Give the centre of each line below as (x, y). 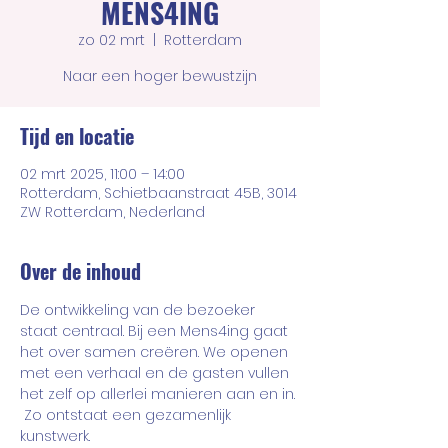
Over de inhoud (80, 271)
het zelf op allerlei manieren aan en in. (159, 394)
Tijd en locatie (77, 136)
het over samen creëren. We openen (156, 352)
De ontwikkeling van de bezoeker (139, 310)
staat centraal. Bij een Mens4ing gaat (156, 331)
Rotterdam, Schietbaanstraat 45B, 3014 (158, 193)
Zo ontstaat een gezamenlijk (127, 415)
